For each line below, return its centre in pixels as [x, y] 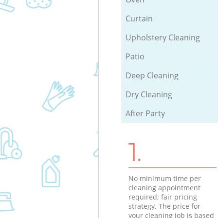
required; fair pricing [163, 197]
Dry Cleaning [149, 95]
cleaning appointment [164, 188]
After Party [145, 114]
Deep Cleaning [152, 76]
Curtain [139, 19]
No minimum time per [164, 179]
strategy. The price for [164, 206]
